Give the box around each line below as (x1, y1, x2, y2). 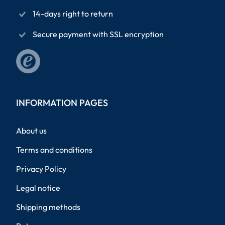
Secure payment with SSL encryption (33, 29, 164, 39)
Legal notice (16, 182, 60, 193)
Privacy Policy (16, 163, 66, 174)
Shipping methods (16, 201, 80, 212)
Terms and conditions (16, 144, 92, 155)
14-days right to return (33, 8, 113, 19)
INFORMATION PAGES (16, 96, 108, 108)
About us (16, 125, 47, 136)
